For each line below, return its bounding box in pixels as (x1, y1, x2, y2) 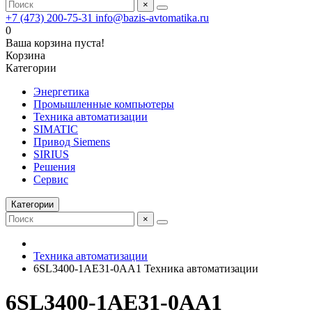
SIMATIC (33, 123, 78, 135)
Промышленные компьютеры (33, 98, 174, 110)
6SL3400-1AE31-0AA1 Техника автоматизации (33, 263, 258, 274)
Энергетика (33, 86, 89, 97)
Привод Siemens (33, 136, 110, 148)
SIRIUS (33, 148, 69, 160)
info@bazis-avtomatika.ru (95, 12, 209, 24)
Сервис (33, 173, 68, 185)
